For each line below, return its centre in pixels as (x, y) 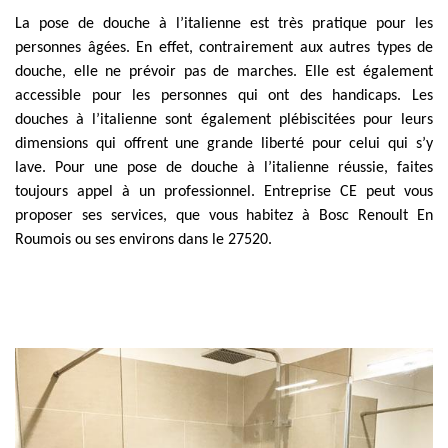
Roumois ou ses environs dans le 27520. (143, 240)
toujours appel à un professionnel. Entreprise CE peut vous (224, 192)
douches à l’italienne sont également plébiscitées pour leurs (224, 120)
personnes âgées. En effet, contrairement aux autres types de (224, 48)
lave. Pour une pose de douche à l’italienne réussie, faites (224, 168)
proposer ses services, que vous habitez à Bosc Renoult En (224, 216)
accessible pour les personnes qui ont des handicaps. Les (224, 96)
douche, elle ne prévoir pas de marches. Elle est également (224, 72)
